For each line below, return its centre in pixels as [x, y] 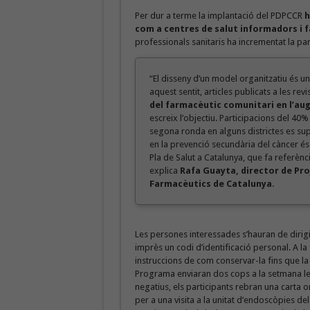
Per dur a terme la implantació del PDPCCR [219, 16]
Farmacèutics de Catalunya [210, 184]
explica [164, 171]
